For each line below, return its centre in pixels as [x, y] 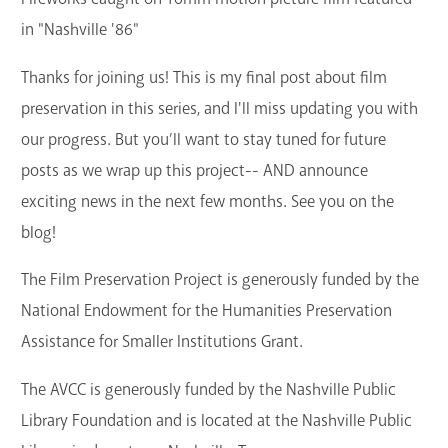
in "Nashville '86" [80, 29]
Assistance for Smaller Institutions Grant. [162, 342]
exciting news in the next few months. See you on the [207, 201]
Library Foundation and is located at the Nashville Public [216, 421]
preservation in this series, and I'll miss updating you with [219, 108]
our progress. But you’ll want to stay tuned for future [203, 139]
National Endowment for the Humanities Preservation [206, 311]
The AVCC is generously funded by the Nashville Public [208, 390]
